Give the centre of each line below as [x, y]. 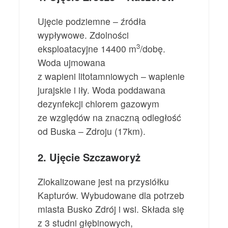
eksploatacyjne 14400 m [87, 48]
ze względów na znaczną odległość [110, 117]
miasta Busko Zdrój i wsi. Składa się [111, 209]
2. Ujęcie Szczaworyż [89, 157]
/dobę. [153, 48]
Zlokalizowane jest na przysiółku [104, 182]
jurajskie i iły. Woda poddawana [102, 90]
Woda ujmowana [72, 62]
